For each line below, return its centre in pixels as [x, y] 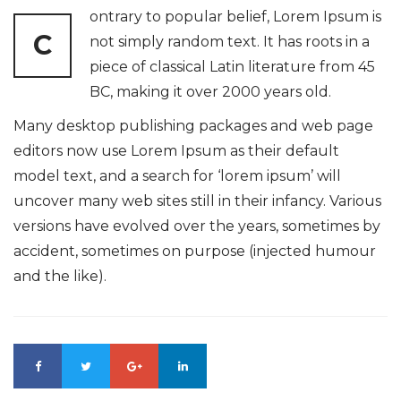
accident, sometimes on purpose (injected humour [195, 251]
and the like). [60, 276]
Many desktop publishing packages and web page [193, 125]
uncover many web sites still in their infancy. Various [197, 200]
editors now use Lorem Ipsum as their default [176, 150]
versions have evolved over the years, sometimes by [197, 226]
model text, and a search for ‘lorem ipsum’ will [177, 175]
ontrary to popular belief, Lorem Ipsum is [235, 16]
